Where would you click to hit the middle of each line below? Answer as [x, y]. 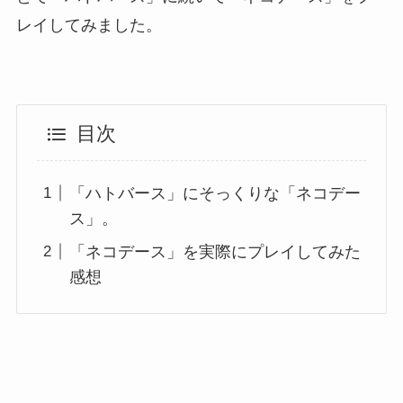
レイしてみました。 [89, 25]
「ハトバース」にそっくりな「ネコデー [215, 193]
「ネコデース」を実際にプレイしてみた [215, 251]
